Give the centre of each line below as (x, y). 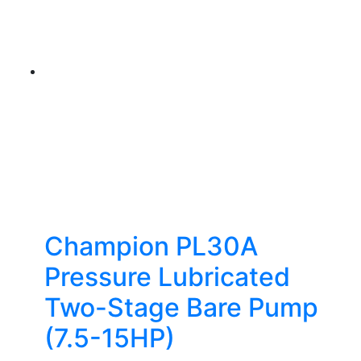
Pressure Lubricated (167, 277)
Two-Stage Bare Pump (181, 307)
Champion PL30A (151, 246)
